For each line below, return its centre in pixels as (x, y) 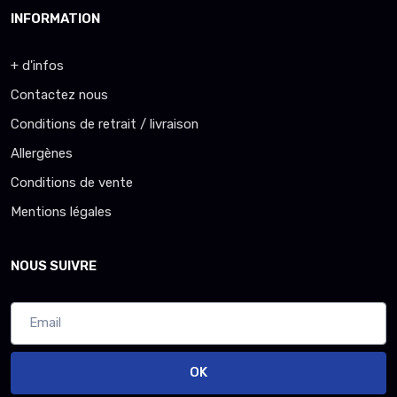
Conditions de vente (72, 183)
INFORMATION (55, 19)
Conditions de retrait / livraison (105, 125)
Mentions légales (61, 212)
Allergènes (42, 154)
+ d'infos (37, 66)
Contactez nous (59, 95)
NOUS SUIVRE (54, 266)
